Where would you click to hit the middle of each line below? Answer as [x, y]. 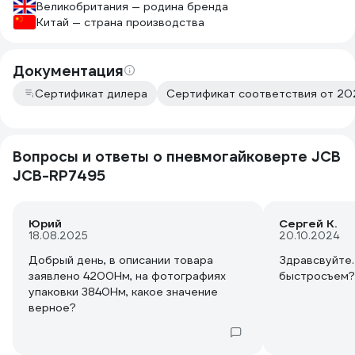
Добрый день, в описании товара [121, 260]
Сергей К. [308, 223]
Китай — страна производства [120, 22]
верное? [52, 307]
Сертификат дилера [91, 94]
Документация [68, 71]
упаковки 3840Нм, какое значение [123, 292]
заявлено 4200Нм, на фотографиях [127, 276]
